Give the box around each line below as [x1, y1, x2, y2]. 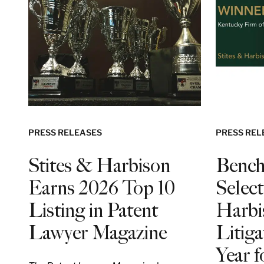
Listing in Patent [28, 199, 158, 222]
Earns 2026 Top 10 [28, 176, 175, 199]
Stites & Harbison [28, 154, 170, 177]
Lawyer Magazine [28, 221, 167, 244]
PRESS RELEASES [28, 127, 102, 137]
